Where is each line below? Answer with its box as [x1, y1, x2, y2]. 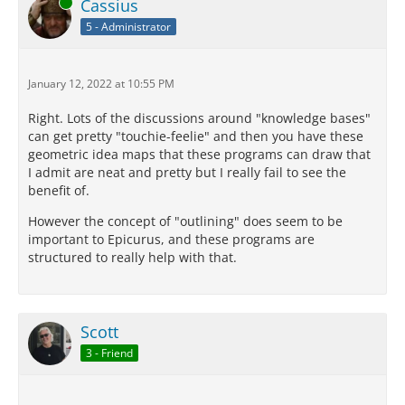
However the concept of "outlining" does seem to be [28, 212, 343, 230]
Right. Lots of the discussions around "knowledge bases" [28, 109, 371, 127]
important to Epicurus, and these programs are [28, 231, 315, 248]
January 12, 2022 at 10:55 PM [28, 76, 174, 91]
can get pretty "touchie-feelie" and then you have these [28, 127, 363, 145]
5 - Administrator [86, 18, 171, 34]
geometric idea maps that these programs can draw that [28, 146, 371, 163]
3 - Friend [86, 344, 133, 361]
